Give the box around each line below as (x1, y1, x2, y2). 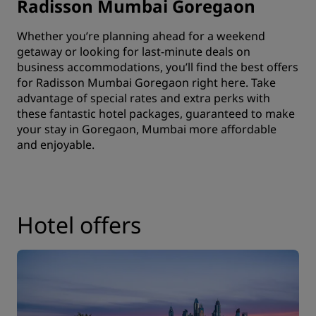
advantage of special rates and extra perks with (17, 90, 270, 106)
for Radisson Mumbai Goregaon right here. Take (17, 74, 276, 90)
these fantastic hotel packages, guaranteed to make (17, 105, 295, 121)
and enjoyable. (17, 136, 95, 152)
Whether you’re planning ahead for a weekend (17, 28, 265, 44)
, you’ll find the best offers (160, 59, 298, 75)
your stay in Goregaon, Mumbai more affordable (17, 121, 276, 137)
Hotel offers (17, 209, 141, 240)
